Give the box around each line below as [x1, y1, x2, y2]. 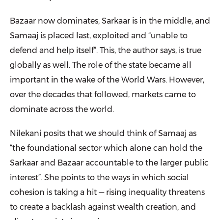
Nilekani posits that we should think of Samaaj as [10, 129, 196, 138]
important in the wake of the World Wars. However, [10, 75, 204, 84]
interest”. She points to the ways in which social [10, 173, 189, 183]
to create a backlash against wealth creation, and [10, 202, 196, 212]
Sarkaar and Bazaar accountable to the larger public [10, 158, 209, 168]
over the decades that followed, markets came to [10, 89, 196, 99]
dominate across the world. [10, 104, 114, 114]
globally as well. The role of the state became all [10, 60, 192, 70]
